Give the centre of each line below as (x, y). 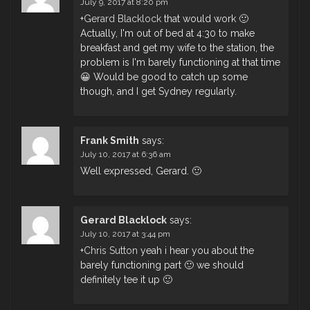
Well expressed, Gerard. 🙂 (141, 171)
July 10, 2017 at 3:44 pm (125, 234)
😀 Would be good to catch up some (164, 77)
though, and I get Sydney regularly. (158, 92)
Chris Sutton (111, 251)
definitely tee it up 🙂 (126, 280)
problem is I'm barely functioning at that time (180, 63)
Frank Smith (110, 141)
